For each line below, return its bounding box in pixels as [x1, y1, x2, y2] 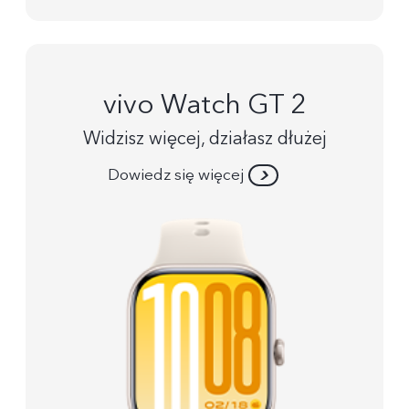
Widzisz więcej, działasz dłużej [82, 126, 327, 152]
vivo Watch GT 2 [103, 85, 306, 123]
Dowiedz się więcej [108, 164, 245, 186]
